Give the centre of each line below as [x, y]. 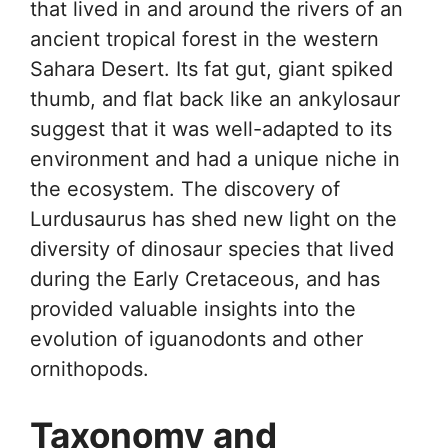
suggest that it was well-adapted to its [211, 129]
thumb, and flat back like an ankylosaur [215, 99]
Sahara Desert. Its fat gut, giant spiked [211, 69]
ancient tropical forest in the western [204, 39]
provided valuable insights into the [193, 309]
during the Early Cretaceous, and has [205, 279]
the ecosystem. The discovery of [185, 189]
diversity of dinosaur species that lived [212, 249]
